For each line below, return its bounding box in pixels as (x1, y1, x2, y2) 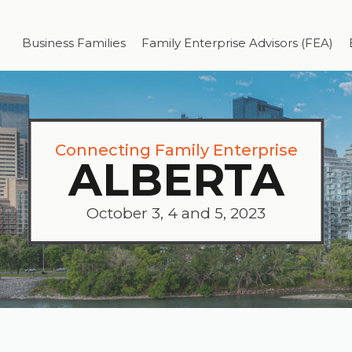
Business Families (22, 35, 126, 50)
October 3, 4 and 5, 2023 (86, 204, 266, 223)
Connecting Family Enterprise (54, 141, 298, 160)
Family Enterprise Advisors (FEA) (141, 35, 333, 50)
